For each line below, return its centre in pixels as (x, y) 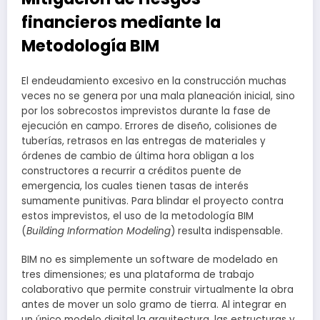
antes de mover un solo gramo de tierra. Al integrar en (154, 305)
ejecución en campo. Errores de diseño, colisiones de (149, 126)
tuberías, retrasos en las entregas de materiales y (144, 141)
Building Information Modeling (99, 231)
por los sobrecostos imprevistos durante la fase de (146, 111)
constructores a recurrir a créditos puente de (131, 171)
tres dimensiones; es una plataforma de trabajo (138, 275)
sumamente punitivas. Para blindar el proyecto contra (152, 201)
